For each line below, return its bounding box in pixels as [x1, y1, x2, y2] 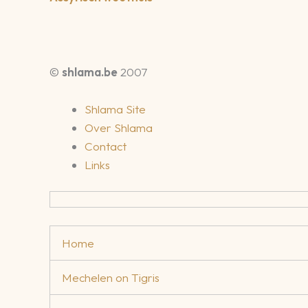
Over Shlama [85, 120, 153, 135]
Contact [85, 138, 126, 153]
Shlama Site [85, 101, 146, 116]
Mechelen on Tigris [62, 269, 159, 285]
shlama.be [62, 64, 118, 79]
